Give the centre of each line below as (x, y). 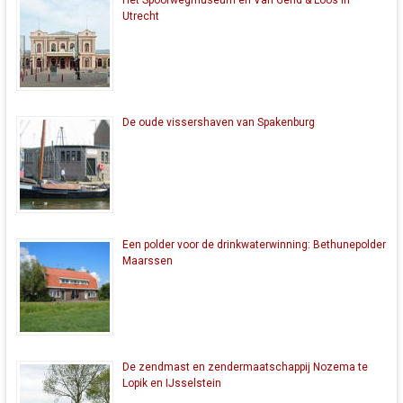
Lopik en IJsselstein (171, 384)
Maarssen (147, 261)
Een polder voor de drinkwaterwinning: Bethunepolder (254, 245)
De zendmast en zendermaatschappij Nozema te (245, 367)
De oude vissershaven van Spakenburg (218, 123)
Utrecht (140, 17)
